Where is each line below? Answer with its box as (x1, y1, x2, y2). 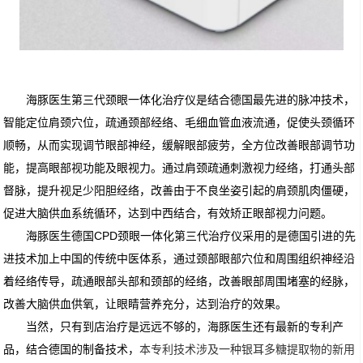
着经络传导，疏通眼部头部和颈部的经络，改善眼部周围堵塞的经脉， (3, 275, 356, 288)
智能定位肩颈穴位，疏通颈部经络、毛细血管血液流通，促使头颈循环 (3, 116, 356, 130)
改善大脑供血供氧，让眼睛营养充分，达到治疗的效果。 (3, 297, 288, 311)
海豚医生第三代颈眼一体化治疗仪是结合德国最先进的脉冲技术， (26, 93, 356, 107)
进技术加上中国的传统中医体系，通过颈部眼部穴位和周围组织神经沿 (3, 252, 356, 266)
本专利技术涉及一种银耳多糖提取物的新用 (139, 343, 356, 357)
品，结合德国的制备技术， (3, 343, 140, 357)
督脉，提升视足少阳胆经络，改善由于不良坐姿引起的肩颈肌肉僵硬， (3, 184, 356, 198)
